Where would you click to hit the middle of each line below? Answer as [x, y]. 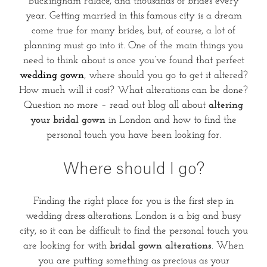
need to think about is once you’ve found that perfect [133, 60]
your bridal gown [68, 120]
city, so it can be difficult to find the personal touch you [133, 231]
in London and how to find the [171, 120]
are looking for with [66, 246]
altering [226, 105]
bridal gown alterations [161, 246]
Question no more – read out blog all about [116, 105]
